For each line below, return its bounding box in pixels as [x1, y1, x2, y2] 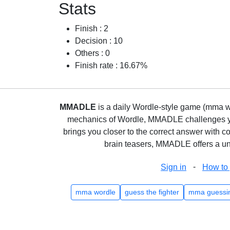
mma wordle [75, 188, 116, 196]
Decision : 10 [75, 36, 123, 45]
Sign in [161, 163, 186, 171]
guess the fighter [124, 188, 179, 196]
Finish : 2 [75, 24, 108, 33]
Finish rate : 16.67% [75, 61, 147, 70]
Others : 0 [75, 49, 110, 57]
